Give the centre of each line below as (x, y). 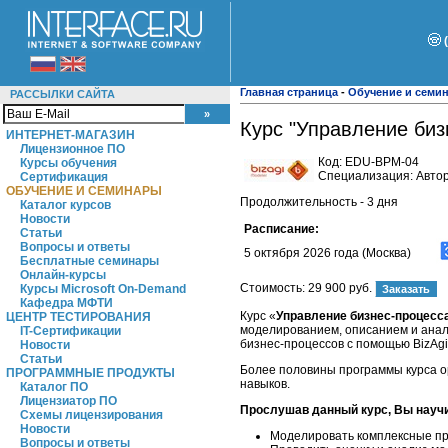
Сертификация (64, 177)
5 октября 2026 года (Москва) (327, 252)
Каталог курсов (65, 205)
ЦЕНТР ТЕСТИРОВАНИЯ (78, 317)
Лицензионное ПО (72, 149)
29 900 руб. (340, 287)
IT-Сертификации (70, 331)
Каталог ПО (54, 387)
